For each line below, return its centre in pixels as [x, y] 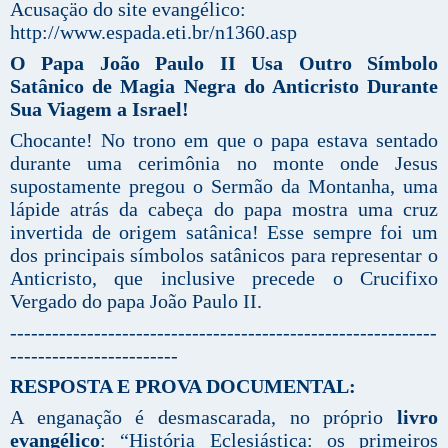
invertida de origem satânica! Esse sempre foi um [224, 231]
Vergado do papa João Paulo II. [136, 300]
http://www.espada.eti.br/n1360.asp [153, 31]
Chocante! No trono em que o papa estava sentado [224, 139]
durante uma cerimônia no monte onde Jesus [224, 162]
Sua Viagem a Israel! [99, 108]
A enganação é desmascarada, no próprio [197, 416]
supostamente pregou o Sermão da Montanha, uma [224, 185]
